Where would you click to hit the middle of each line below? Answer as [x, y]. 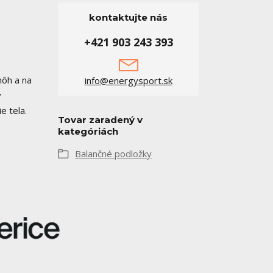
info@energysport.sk [128, 80]
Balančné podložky [113, 154]
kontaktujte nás [128, 17]
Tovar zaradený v [100, 120]
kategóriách [88, 131]
